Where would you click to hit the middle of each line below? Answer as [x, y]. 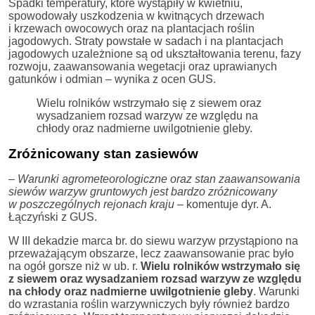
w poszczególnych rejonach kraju [93, 205]
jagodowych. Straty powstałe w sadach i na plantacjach [146, 41]
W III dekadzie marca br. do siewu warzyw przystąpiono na [153, 241]
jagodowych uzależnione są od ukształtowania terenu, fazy [155, 54]
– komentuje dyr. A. [224, 205]
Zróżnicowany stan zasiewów [103, 154]
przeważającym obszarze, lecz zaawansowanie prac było [151, 254]
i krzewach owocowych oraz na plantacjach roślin [131, 29]
